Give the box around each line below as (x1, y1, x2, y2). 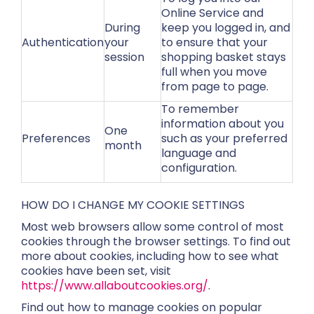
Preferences (22, 130, 90, 146)
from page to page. (161, 78, 268, 95)
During (104, 20, 140, 36)
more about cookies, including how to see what (21, 248, 279, 264)
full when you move (161, 64, 267, 80)
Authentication (22, 34, 104, 50)
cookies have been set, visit (21, 263, 171, 279)
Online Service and (161, 5, 264, 21)
